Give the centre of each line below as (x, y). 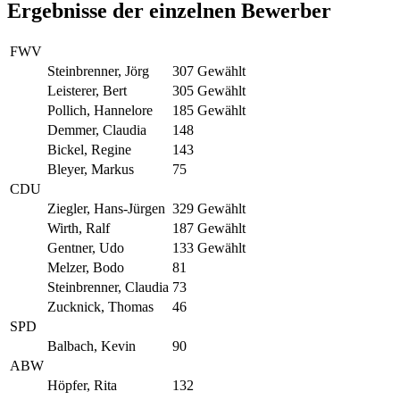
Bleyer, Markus (91, 169)
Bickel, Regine (89, 149)
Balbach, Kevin (92, 346)
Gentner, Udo (86, 247)
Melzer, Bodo (86, 267)
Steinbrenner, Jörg (98, 71)
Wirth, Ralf (79, 228)
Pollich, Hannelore (100, 110)
